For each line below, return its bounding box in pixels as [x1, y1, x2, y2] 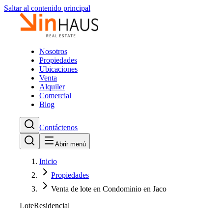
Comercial [39, 91, 71, 100]
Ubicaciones [39, 65, 78, 73]
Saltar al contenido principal [4, 4, 90, 12]
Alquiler [39, 82, 65, 91]
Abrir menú [55, 140, 86, 148]
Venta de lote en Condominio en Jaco [51, 185, 166, 193]
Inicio [39, 157, 57, 165]
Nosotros [39, 47, 67, 55]
